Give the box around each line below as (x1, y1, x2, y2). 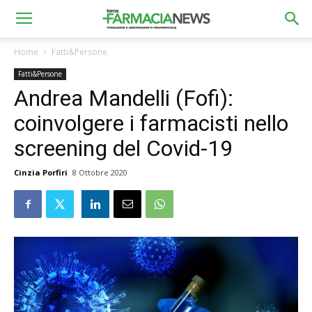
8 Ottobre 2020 (72, 167, 127, 178)
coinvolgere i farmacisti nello (14, 110, 288, 136)
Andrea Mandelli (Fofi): (14, 85, 233, 111)
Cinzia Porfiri (14, 167, 68, 178)
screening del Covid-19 (14, 135, 233, 162)
